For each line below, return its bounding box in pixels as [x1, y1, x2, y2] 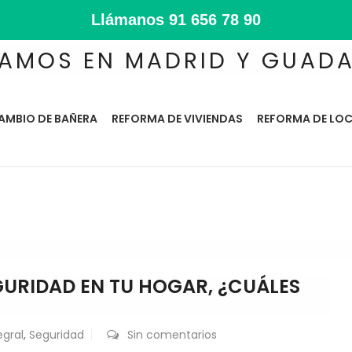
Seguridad [29, 327, 84, 343]
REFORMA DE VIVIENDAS [112, 111, 243, 126]
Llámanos [91, 11, 169, 28]
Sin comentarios [127, 327, 217, 343]
